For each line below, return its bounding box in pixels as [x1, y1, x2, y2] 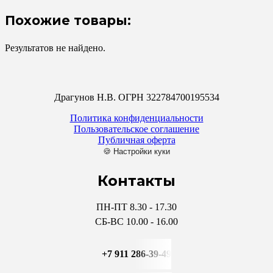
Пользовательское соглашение [74, 124, 199, 135]
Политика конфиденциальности [69, 113, 204, 124]
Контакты [97, 172, 175, 190]
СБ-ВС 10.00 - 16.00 [95, 216, 178, 227]
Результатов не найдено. [5, 43, 105, 54]
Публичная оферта [97, 135, 175, 146]
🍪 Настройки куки [103, 147, 170, 157]
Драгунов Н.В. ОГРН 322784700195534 [54, 92, 219, 103]
